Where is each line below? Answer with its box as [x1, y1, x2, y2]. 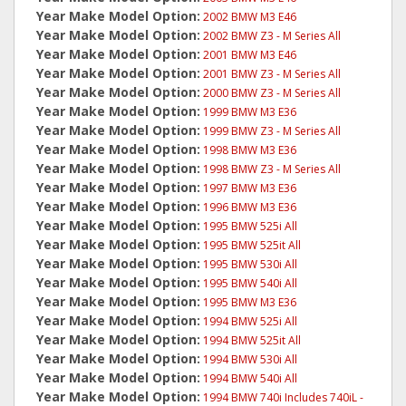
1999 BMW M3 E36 [203, 104, 296, 120]
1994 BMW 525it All [203, 333, 301, 348]
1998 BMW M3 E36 [203, 142, 296, 158]
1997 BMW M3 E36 [203, 180, 296, 196]
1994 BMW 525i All [203, 314, 297, 329]
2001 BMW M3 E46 [203, 47, 296, 63]
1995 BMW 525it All [203, 237, 301, 253]
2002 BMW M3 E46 [203, 9, 296, 24]
